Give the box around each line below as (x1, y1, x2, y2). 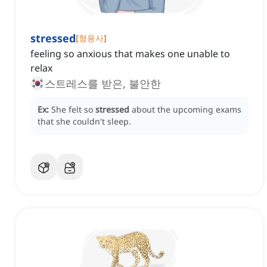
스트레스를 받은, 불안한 (45, 76, 161, 91)
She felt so (51, 104, 95, 116)
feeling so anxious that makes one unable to (30, 47, 230, 61)
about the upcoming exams (132, 104, 241, 116)
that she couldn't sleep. (38, 116, 131, 128)
